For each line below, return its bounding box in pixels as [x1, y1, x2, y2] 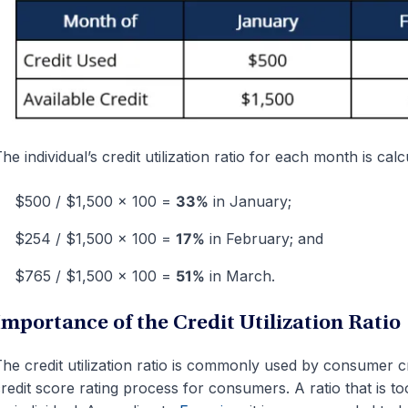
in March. [204, 266, 275, 285]
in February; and [204, 229, 323, 248]
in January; [208, 191, 291, 210]
